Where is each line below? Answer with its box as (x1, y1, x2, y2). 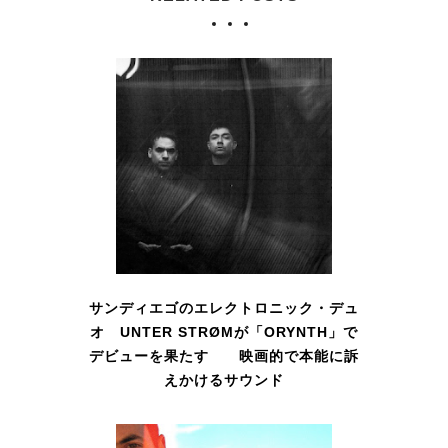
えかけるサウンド (163, 372, 284, 389)
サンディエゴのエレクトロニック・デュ (88, 300, 359, 317)
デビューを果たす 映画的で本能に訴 (88, 348, 359, 365)
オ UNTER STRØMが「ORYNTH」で (89, 324, 358, 341)
